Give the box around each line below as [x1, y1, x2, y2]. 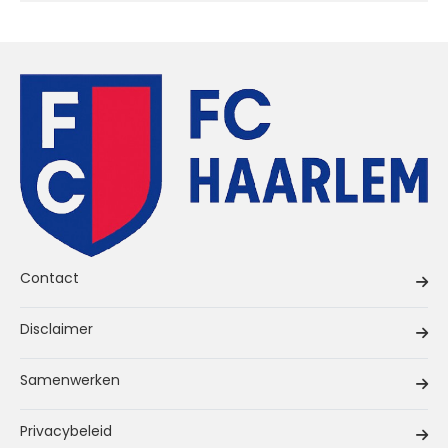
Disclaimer [20, 319, 93, 340]
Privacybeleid [20, 421, 112, 442]
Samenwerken [20, 370, 120, 391]
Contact [20, 268, 79, 289]
